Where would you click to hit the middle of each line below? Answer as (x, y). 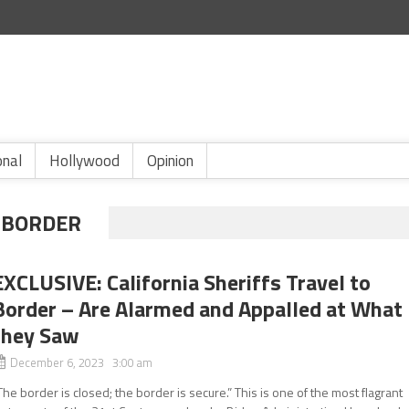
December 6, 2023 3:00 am (82, 362)
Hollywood (84, 161)
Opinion (170, 161)
